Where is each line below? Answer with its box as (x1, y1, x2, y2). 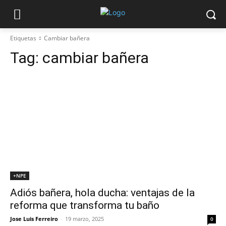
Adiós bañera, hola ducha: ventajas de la (10, 187, 195, 199)
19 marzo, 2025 (65, 215, 104, 222)
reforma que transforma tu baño (10, 199, 159, 211)
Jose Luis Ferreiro (10, 215, 58, 222)
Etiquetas (10, 34, 36, 42)
